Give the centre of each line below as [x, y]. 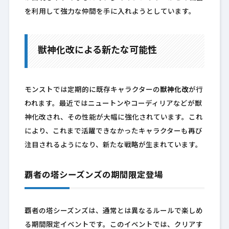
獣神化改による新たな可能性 [97, 51]
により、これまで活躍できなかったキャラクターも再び [113, 132]
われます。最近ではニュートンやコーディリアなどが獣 [113, 104]
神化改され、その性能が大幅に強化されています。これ [113, 118]
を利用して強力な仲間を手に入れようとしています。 [110, 12]
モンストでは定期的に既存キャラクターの [92, 90]
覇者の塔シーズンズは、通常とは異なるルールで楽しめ [113, 212]
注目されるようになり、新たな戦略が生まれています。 [113, 146]
